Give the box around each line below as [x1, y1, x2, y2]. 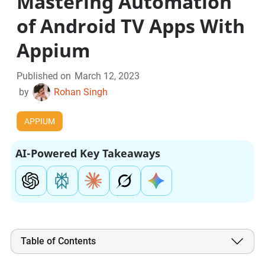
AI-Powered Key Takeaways [15, 146, 160, 161]
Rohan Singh [54, 86, 108, 98]
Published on [17, 70, 72, 82]
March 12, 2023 [75, 70, 140, 82]
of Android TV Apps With [17, 13, 245, 39]
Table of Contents [20, 235, 96, 247]
